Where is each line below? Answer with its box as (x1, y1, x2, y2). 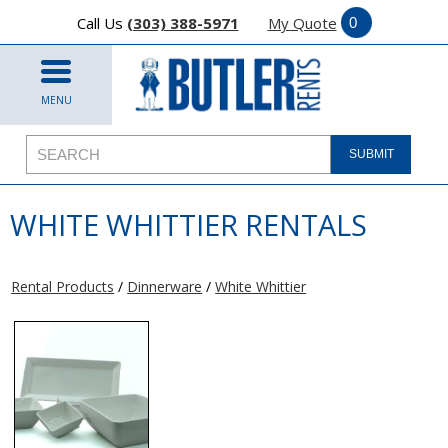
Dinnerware (127, 277, 203, 296)
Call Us (76, 13, 123, 33)
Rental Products (11, 277, 115, 296)
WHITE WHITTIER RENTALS (10, 205, 367, 244)
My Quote (267, 13, 337, 33)
